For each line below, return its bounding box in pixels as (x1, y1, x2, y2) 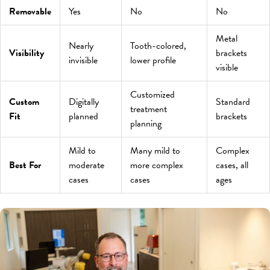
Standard (216, 94, 250, 109)
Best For (9, 157, 41, 172)
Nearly (69, 38, 93, 53)
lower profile (130, 52, 176, 67)
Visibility (9, 45, 44, 60)
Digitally (69, 94, 99, 109)
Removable (9, 4, 51, 19)
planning (130, 116, 162, 131)
